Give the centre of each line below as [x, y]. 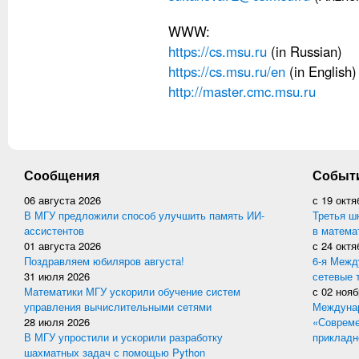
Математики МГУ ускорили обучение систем [132, 291]
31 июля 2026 [57, 276]
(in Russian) [305, 51]
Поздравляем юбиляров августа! [104, 261]
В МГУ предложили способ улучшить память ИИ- [144, 215]
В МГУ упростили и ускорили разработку [123, 337]
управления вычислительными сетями [118, 307]
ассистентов [54, 230]
